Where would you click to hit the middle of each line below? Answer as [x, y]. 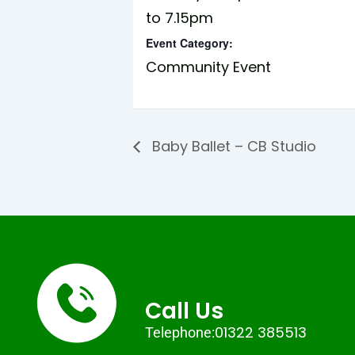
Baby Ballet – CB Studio [232, 146]
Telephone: [180, 332]
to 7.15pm [179, 18]
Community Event [208, 67]
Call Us [185, 311]
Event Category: [189, 43]
